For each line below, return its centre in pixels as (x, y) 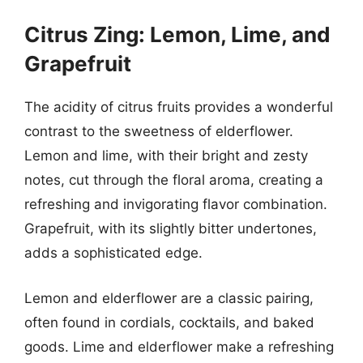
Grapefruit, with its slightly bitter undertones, (171, 228)
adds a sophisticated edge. (113, 253)
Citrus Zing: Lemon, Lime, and (177, 34)
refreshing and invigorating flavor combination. (176, 204)
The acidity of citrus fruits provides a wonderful (179, 107)
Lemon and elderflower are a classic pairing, (169, 298)
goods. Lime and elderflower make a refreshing (179, 346)
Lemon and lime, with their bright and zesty (166, 156)
